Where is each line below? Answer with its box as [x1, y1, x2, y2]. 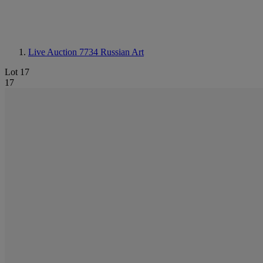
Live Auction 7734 [28, 47, 100, 57]
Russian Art [100, 47, 144, 57]
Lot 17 [5, 67, 29, 77]
